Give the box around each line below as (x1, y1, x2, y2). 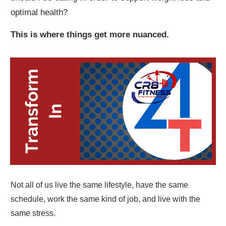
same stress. (11, 209, 55, 218)
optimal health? (11, 8, 68, 18)
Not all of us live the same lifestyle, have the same (11, 181, 188, 190)
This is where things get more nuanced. (11, 30, 169, 40)
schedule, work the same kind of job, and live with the (11, 195, 200, 204)
